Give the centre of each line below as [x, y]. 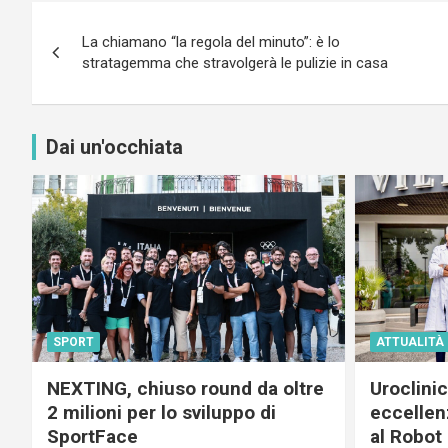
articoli [81, 61]
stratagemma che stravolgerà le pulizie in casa [235, 62]
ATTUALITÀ [409, 342]
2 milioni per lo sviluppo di [161, 412]
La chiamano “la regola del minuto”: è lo [211, 41]
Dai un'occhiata [114, 146]
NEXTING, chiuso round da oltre [185, 388]
